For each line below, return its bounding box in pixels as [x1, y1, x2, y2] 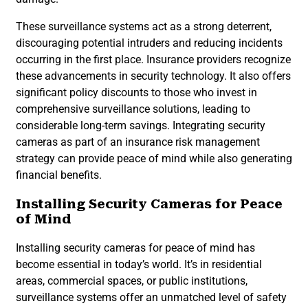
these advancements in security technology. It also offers [16, 69, 291, 83]
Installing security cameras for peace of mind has [16, 241, 255, 254]
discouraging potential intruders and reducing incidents [16, 36, 283, 50]
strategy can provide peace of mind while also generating [16, 152, 292, 166]
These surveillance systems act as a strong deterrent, [16, 20, 272, 34]
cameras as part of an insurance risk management [16, 135, 260, 149]
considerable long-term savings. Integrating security [16, 119, 265, 133]
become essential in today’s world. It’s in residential [16, 257, 262, 271]
